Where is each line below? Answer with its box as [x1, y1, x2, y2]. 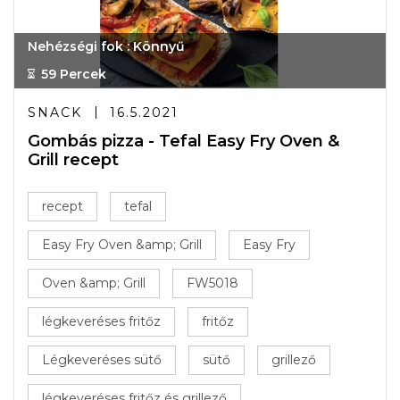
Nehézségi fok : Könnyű [28, 38, 185, 54]
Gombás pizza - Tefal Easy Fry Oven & [28, 131, 339, 151]
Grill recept [28, 150, 119, 170]
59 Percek [41, 66, 106, 82]
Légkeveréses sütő [42, 352, 162, 368]
